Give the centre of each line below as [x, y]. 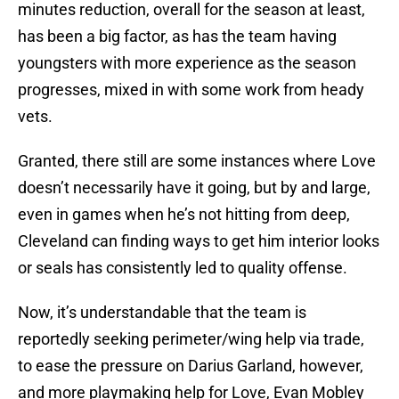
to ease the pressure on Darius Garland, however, [191, 366]
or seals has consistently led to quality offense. [183, 268]
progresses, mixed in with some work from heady [191, 90]
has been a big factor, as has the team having [177, 37]
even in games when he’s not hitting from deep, [184, 215]
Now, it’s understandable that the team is [162, 313]
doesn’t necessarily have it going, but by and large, [194, 188]
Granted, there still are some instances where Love [197, 161]
